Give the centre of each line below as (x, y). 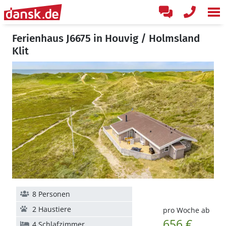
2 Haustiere (52, 209)
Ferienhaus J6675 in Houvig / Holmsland (106, 38)
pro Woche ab (186, 210)
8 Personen (51, 194)
